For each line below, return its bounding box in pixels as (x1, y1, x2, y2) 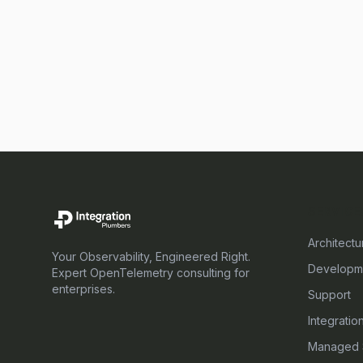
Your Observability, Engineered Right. (52, 250, 250, 263)
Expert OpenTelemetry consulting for (52, 266, 250, 280)
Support (308, 288, 351, 301)
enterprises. (52, 282, 115, 296)
